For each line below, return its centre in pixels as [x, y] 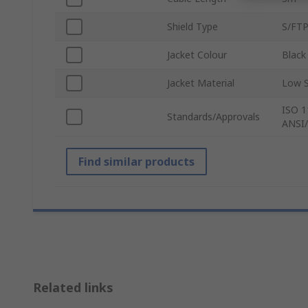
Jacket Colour [197, 55]
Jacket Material [201, 83]
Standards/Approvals [213, 117]
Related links [73, 288]
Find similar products [136, 162]
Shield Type [192, 27]
